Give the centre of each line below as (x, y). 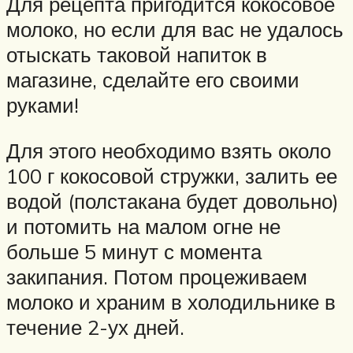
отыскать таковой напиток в (137, 55)
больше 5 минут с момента (134, 251)
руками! (43, 105)
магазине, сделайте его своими (153, 80)
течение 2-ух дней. (95, 327)
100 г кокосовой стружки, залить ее (172, 175)
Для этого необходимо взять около (169, 150)
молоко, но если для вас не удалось (175, 30)
